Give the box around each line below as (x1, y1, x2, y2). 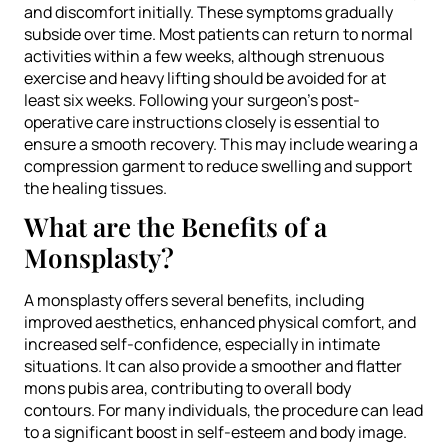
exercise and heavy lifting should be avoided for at (24, 66, 386, 89)
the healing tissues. (24, 176, 167, 199)
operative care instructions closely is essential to (24, 110, 379, 133)
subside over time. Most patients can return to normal (24, 22, 413, 45)
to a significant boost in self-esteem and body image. (24, 420, 407, 443)
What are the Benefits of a (24, 208, 327, 244)
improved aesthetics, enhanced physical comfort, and (24, 310, 416, 333)
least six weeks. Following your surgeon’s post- (24, 88, 360, 111)
